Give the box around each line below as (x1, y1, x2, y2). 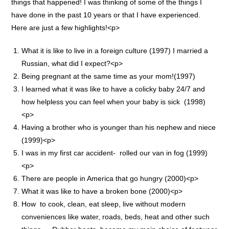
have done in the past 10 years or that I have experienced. (11, 10, 201, 19)
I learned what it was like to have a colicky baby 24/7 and (21, 84, 205, 93)
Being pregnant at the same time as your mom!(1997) (21, 72, 196, 80)
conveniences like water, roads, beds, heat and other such (21, 212, 210, 221)
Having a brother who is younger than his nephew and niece (21, 123, 216, 131)
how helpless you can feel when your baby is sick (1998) (21, 97, 206, 106)
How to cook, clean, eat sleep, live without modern (21, 199, 186, 208)
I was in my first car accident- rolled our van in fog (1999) (21, 148, 208, 157)
